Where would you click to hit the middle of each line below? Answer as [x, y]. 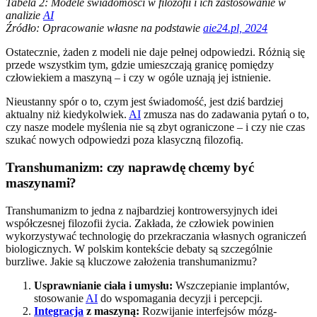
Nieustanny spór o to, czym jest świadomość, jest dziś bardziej [144, 102]
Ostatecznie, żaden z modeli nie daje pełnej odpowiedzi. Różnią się [155, 52]
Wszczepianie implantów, [231, 285]
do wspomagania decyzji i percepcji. [180, 298]
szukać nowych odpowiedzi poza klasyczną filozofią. [125, 140]
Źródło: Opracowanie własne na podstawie [104, 28]
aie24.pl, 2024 [235, 28]
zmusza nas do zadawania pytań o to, [225, 115]
